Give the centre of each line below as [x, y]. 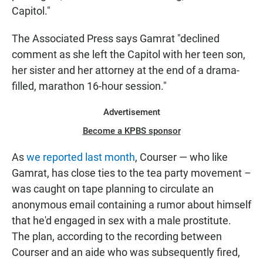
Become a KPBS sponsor [131, 131]
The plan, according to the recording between [117, 237]
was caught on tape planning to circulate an [113, 189]
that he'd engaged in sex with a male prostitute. [122, 221]
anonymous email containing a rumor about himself [131, 205]
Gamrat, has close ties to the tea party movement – [131, 173]
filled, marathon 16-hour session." [89, 86]
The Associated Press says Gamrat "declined [116, 39]
